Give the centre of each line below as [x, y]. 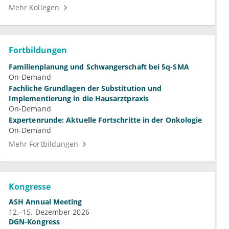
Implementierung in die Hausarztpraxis [79, 99]
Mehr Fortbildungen [44, 144]
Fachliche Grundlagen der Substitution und [85, 88]
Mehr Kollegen [34, 8]
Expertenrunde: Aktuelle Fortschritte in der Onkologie [106, 120]
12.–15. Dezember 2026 [49, 212]
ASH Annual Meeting [45, 202]
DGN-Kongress [34, 222]
